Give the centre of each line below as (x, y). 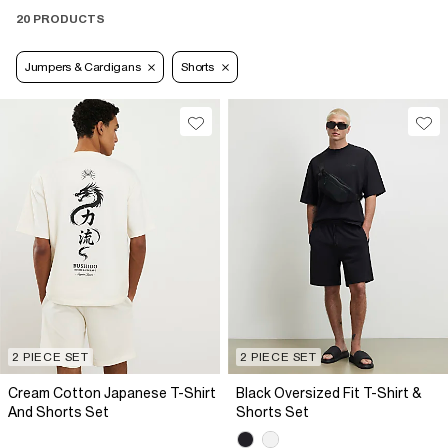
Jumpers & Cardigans (83, 67)
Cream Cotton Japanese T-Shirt (112, 393)
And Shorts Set (58, 412)
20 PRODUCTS (60, 19)
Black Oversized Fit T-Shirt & (329, 393)
